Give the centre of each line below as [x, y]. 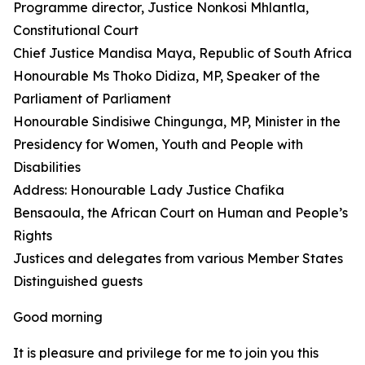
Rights [33, 235]
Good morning [58, 317]
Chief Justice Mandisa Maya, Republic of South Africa [182, 53]
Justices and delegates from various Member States [178, 258]
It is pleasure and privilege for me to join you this [166, 353]
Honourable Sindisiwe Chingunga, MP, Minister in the [177, 121]
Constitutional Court [76, 30]
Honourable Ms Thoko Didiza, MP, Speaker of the [167, 76]
